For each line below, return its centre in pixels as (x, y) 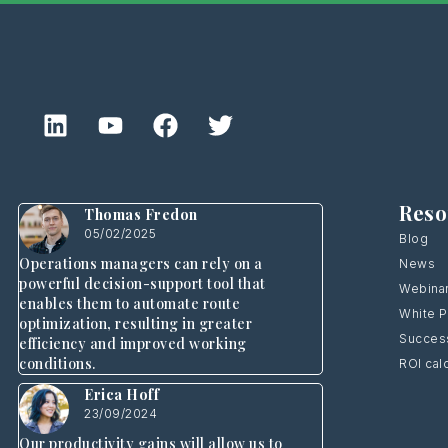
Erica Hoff (122, 395)
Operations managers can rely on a (141, 264)
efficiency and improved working (133, 344)
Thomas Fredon (141, 215)
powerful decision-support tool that (142, 284)
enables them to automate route (130, 304)
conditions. (57, 364)
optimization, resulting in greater (136, 324)
